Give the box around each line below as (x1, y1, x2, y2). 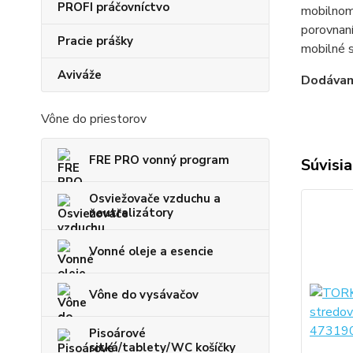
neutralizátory (89, 205, 173, 221)
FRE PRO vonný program (89, 152, 229, 169)
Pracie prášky (58, 33, 133, 50)
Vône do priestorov (41, 110, 147, 128)
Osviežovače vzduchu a (89, 191, 221, 207)
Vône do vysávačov (89, 287, 199, 303)
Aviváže (58, 67, 102, 84)
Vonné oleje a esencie (89, 243, 214, 260)
